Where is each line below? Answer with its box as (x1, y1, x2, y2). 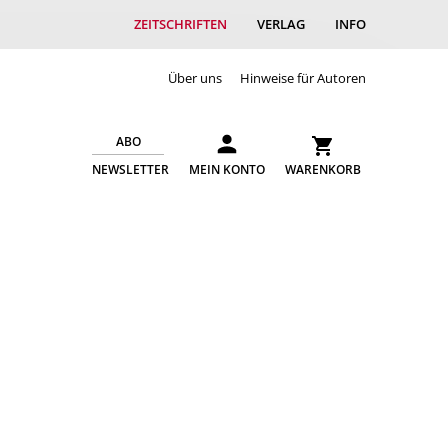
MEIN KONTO (189, 161, 265, 177)
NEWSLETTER (92, 161, 169, 177)
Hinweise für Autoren (240, 68, 366, 87)
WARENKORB (285, 161, 361, 177)
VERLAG (257, 15, 305, 33)
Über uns (167, 68, 222, 87)
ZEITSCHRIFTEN (134, 15, 227, 33)
